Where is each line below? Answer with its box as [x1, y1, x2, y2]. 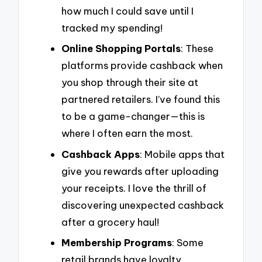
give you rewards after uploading [61, 164, 219, 177]
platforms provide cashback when [61, 59, 223, 72]
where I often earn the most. [61, 127, 193, 140]
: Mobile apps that [140, 147, 225, 160]
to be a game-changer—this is [61, 110, 205, 123]
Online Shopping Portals [61, 42, 181, 55]
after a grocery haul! [61, 215, 159, 228]
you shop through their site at [61, 76, 198, 89]
